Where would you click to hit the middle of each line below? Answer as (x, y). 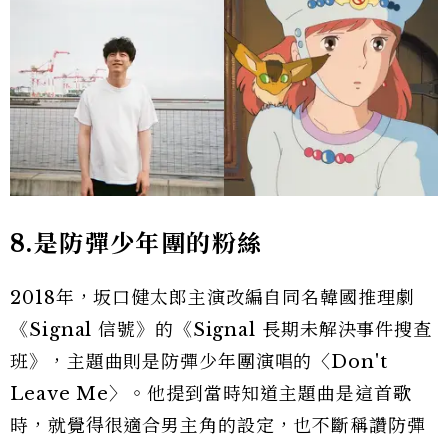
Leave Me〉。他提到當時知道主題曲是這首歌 (211, 394)
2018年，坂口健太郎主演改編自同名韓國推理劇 (212, 298)
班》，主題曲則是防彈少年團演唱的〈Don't (199, 362)
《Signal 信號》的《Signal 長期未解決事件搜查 (221, 330)
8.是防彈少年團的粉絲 (136, 244)
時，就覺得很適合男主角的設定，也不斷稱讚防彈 (218, 426)
